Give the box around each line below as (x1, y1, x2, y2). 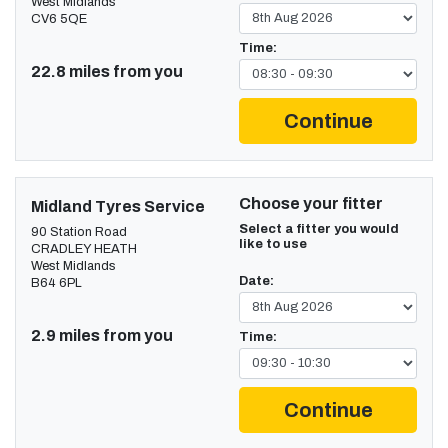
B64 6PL (31, 275, 82, 290)
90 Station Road (31, 224, 127, 239)
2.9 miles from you (31, 326, 173, 344)
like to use (239, 236, 307, 251)
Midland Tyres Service (31, 197, 205, 215)
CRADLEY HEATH (31, 241, 137, 256)
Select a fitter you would (239, 221, 399, 236)
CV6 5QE (31, 11, 87, 26)
